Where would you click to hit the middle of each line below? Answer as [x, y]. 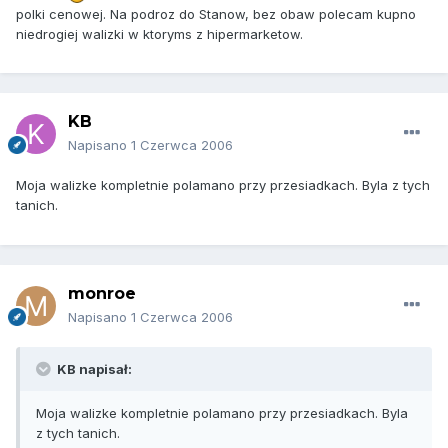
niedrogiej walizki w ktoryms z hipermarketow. [159, 33]
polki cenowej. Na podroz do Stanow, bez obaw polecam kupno [216, 13]
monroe [102, 294]
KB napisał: [93, 369]
